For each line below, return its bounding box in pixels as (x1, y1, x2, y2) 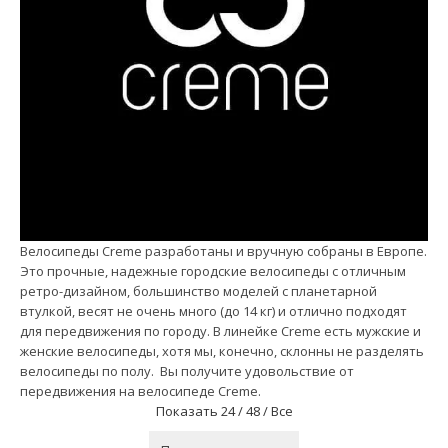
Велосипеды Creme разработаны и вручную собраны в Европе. (20, 241, 427, 260)
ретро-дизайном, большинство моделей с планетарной (20, 281, 377, 300)
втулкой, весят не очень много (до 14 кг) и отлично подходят (20, 301, 407, 320)
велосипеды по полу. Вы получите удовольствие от (20, 361, 354, 380)
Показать (155, 401, 221, 420)
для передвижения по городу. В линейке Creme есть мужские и (20, 321, 421, 340)
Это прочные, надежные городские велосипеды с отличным (20, 261, 406, 280)
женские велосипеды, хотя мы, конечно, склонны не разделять (20, 341, 424, 360)
